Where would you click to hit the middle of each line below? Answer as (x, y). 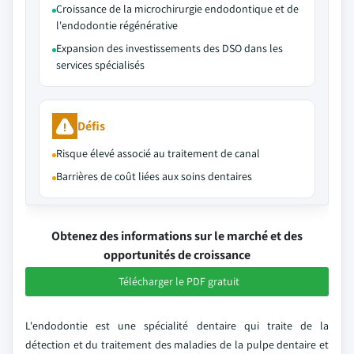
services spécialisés (100, 65)
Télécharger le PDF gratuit (179, 281)
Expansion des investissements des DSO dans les (169, 48)
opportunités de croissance (177, 255)
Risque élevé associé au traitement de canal (158, 153)
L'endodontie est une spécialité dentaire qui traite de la (177, 326)
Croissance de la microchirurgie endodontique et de (177, 9)
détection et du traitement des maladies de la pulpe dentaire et (177, 345)
